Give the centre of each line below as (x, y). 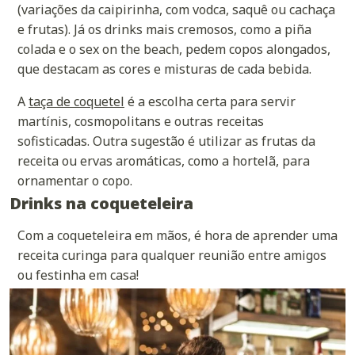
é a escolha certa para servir (210, 102)
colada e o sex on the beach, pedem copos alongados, (174, 50)
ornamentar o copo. (75, 181)
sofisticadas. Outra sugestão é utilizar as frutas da (166, 141)
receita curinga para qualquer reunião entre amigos (172, 256)
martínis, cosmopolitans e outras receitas (141, 122)
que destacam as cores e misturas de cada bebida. (164, 69)
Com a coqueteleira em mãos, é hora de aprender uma (177, 236)
